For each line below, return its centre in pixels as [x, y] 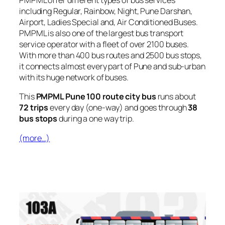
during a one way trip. [96, 119]
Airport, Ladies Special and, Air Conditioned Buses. [108, 22]
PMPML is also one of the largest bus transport [101, 33]
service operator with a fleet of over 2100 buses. [104, 44]
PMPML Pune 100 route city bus [96, 97]
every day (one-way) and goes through [118, 108]
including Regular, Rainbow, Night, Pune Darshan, [106, 11]
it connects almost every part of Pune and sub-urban [112, 67]
